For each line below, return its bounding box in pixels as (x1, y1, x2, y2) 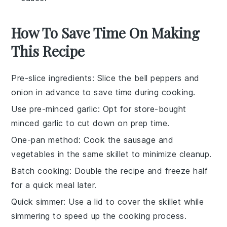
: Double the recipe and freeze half (69, 165, 208, 176)
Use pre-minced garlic (11, 103, 98, 114)
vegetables (11, 148, 55, 159)
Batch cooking (11, 165, 69, 176)
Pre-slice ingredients (11, 72, 92, 83)
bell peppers (134, 72, 182, 83)
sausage (123, 134, 156, 145)
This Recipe (11, 41, 85, 60)
